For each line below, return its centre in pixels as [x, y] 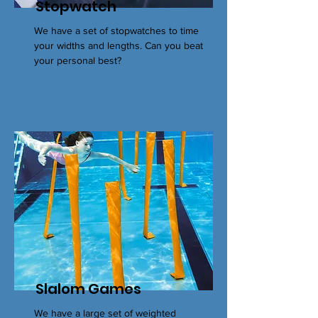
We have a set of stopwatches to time [116, 31]
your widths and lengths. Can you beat [119, 45]
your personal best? [78, 60]
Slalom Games [88, 289]
